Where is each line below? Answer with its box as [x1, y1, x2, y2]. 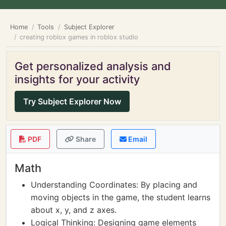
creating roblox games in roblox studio [20, 33, 139, 41]
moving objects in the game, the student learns [31, 192, 210, 202]
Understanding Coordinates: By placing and [31, 180, 197, 190]
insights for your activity [15, 73, 140, 86]
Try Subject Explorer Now [23, 96, 121, 106]
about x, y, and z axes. [31, 205, 117, 215]
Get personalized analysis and [15, 60, 171, 73]
